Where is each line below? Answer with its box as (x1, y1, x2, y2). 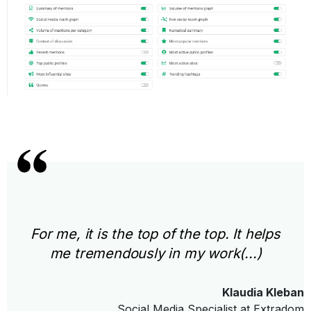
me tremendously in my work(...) (49, 245, 262, 262)
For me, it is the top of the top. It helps (31, 226, 280, 243)
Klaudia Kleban (222, 285, 304, 300)
